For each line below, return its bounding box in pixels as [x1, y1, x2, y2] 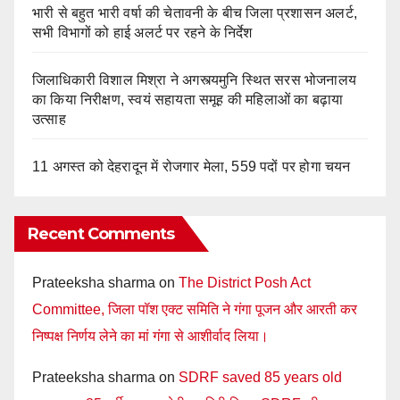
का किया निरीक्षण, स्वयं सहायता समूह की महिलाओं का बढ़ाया [32, 91, 344, 107]
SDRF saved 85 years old [179, 370, 342, 386]
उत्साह [32, 111, 66, 127]
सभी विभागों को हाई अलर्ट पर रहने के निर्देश [32, 24, 253, 40]
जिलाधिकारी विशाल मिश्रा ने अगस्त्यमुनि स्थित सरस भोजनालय [32, 71, 356, 87]
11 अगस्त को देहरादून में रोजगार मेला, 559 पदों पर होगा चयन [32, 158, 351, 174]
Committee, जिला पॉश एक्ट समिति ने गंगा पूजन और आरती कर [32, 302, 357, 318]
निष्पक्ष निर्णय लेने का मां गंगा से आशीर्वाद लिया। [32, 329, 269, 345]
